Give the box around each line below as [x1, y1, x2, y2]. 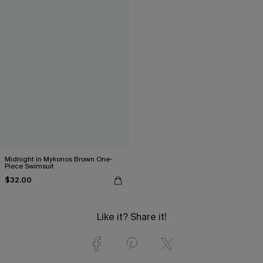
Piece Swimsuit [5, 161, 54, 171]
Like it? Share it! [96, 210, 167, 223]
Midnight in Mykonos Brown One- [5, 154, 112, 164]
